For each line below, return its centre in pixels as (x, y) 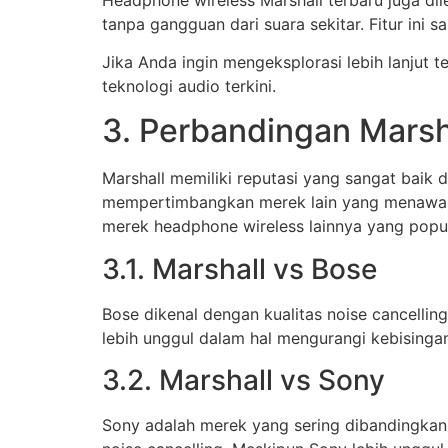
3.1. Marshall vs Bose (239, 268)
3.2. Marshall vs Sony (243, 380)
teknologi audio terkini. (189, 85)
